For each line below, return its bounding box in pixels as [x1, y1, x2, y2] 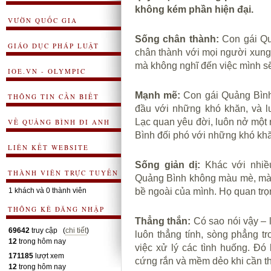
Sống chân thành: [135, 34, 223, 44]
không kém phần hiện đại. [135, 4, 253, 15]
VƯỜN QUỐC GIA [8, 16, 77, 25]
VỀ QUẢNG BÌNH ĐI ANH [8, 117, 110, 126]
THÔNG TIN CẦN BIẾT [8, 92, 99, 101]
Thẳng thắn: [135, 216, 191, 226]
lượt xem [33, 252, 64, 260]
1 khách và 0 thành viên [8, 186, 87, 195]
